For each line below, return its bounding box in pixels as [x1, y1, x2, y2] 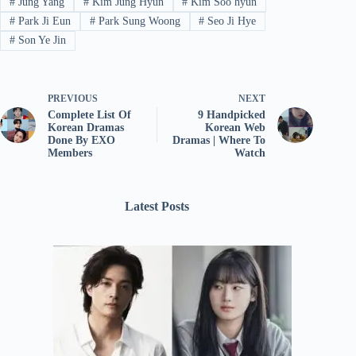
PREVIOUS [48, 92, 98, 104]
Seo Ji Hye [204, 15, 257, 28]
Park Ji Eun [14, 15, 71, 28]
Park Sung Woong [95, 15, 180, 28]
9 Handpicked [198, 108, 266, 121]
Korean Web [205, 121, 266, 133]
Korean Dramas [48, 121, 124, 133]
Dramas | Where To [172, 133, 266, 146]
